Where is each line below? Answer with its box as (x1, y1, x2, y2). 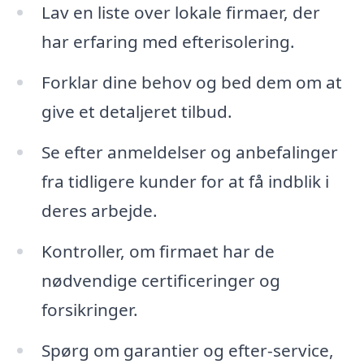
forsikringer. (41, 297, 138, 321)
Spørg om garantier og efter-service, (41, 338, 334, 362)
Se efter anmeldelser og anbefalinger (41, 141, 338, 164)
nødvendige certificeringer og (41, 268, 280, 292)
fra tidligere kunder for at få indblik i (41, 170, 329, 193)
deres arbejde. (41, 199, 158, 223)
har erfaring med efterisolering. (41, 30, 295, 54)
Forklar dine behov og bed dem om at (41, 71, 342, 94)
